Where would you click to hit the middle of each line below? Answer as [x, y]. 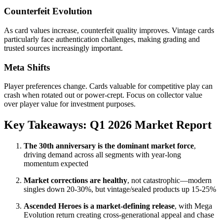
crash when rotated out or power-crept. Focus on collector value [103, 95]
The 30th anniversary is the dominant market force [109, 146]
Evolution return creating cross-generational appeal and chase [119, 215]
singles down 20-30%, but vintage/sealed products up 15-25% [120, 189]
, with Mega [193, 206]
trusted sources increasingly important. [63, 48]
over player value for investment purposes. [70, 104]
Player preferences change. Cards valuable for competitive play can [108, 86]
